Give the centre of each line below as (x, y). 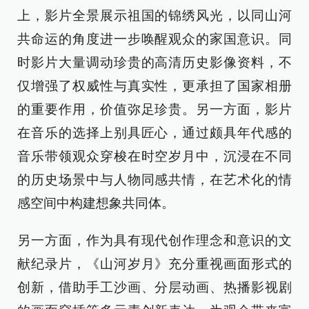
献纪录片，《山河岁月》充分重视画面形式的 (154, 264)
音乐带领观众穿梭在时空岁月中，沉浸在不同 (154, 156)
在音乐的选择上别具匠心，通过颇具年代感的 (154, 133)
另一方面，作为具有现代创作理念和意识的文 (154, 240)
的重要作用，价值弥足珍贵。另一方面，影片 (154, 109)
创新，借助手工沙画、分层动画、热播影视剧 (154, 287)
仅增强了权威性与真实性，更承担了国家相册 (154, 86)
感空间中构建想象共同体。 (96, 203)
